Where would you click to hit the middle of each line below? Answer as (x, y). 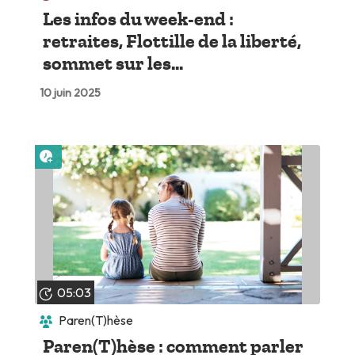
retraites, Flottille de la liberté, (172, 42)
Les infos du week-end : (138, 19)
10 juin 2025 (70, 93)
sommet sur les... (113, 64)
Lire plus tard (92, 151)
